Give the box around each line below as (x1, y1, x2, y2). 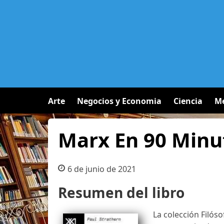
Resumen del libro (58, 183, 184, 202)
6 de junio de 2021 (67, 163, 136, 174)
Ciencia (173, 95, 202, 106)
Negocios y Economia (77, 95, 161, 106)
